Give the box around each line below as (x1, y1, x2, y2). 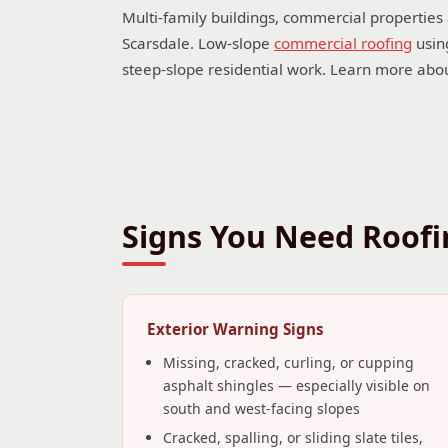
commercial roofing (274, 33, 412, 53)
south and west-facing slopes (163, 399, 360, 418)
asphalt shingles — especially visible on (163, 376, 430, 395)
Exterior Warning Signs (147, 319, 324, 339)
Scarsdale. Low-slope (122, 33, 274, 53)
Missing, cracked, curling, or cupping (163, 353, 414, 372)
